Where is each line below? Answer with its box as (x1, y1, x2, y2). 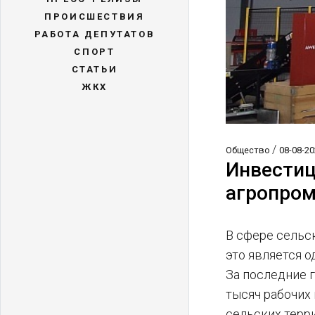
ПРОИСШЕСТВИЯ (44, 11, 145, 22)
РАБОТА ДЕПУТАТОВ (34, 29, 155, 39)
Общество (226, 145, 273, 156)
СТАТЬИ (71, 64, 118, 75)
